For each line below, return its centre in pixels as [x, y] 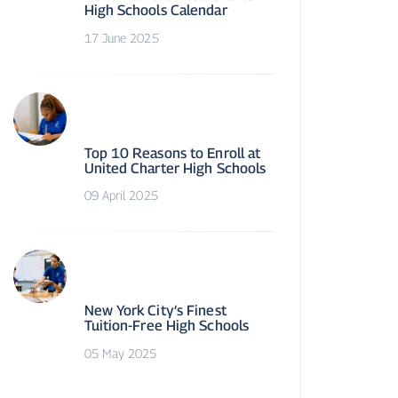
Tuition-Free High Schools [167, 326]
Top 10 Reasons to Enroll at [172, 153]
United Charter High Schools [175, 168]
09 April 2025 [121, 195]
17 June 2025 [121, 37]
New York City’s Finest [155, 310]
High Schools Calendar [155, 10]
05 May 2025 [120, 353]
